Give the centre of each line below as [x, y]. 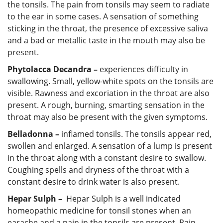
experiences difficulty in [144, 69]
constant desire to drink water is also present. [94, 181]
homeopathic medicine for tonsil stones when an [99, 210]
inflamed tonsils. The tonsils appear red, [136, 134]
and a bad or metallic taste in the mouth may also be [106, 40]
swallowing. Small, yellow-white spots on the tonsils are [111, 81]
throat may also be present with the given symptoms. [108, 117]
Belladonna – [34, 134]
